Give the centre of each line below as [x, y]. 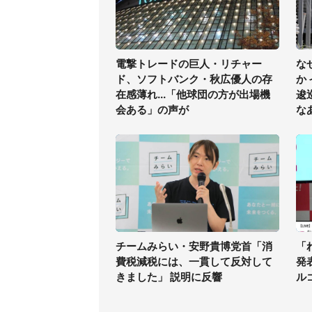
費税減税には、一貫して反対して [194, 262]
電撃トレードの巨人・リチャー [189, 64]
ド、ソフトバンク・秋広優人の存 [194, 79]
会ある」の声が [152, 110]
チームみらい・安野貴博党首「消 [194, 246]
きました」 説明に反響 [169, 277]
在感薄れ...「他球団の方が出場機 [193, 94]
